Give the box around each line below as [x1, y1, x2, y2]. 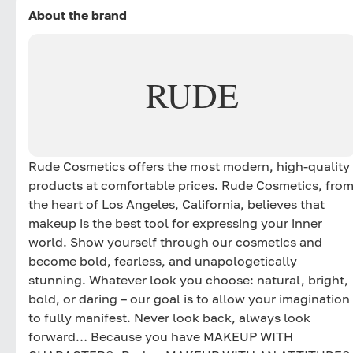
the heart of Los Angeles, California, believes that [28, 195, 325, 212]
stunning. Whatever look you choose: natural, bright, [28, 271, 348, 288]
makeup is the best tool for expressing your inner [28, 214, 322, 231]
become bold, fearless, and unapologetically [28, 252, 297, 269]
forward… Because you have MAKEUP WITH [28, 328, 293, 344]
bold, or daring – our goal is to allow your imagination [28, 290, 350, 307]
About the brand [28, 6, 127, 23]
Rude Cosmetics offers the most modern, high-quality [28, 158, 350, 174]
